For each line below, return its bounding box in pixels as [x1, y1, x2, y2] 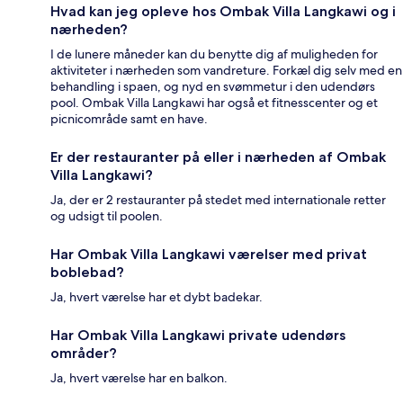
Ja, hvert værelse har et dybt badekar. [50, 288, 263, 305]
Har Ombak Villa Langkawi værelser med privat [50, 245, 367, 263]
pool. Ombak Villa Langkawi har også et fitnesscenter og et [50, 94, 378, 111]
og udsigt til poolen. [50, 207, 163, 224]
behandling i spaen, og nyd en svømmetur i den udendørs [50, 77, 375, 94]
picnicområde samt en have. [50, 110, 208, 127]
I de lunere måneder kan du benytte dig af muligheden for [50, 45, 378, 62]
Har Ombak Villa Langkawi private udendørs [50, 326, 345, 344]
